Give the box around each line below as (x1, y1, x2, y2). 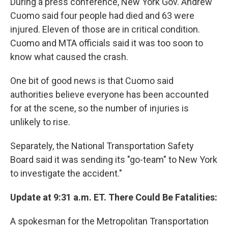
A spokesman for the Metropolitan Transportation (10, 216, 209, 227)
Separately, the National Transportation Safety (10, 140, 194, 152)
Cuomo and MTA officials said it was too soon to (10, 38, 203, 49)
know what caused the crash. (10, 51, 128, 63)
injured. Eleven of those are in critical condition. (10, 24, 200, 35)
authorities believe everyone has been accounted (10, 89, 209, 100)
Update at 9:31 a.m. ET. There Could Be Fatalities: (10, 192, 217, 203)
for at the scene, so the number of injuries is (10, 103, 189, 114)
